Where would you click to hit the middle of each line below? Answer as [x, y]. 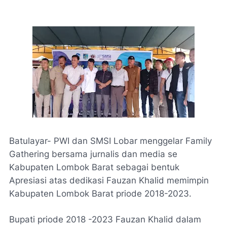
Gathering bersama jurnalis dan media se [93, 154]
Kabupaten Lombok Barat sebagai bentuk [94, 167]
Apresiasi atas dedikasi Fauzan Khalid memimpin [109, 180]
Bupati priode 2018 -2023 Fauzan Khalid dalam [105, 219]
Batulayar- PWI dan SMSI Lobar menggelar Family [110, 141]
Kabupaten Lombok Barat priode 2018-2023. [100, 194]
